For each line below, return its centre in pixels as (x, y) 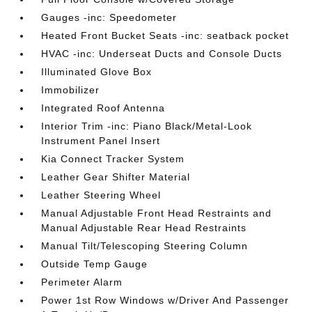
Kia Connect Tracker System (113, 159)
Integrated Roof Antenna (103, 108)
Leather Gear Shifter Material (116, 177)
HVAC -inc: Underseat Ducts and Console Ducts (162, 54)
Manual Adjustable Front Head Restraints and (157, 213)
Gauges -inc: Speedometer (109, 17)
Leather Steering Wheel (101, 195)
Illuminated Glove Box (97, 72)
